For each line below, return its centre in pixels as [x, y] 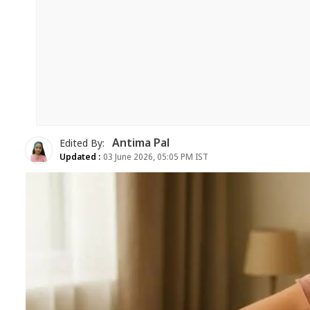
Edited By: [83, 144]
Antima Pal [141, 144]
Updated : [80, 157]
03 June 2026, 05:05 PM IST [155, 157]
